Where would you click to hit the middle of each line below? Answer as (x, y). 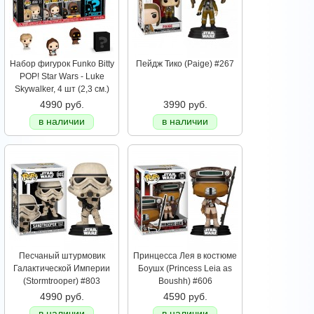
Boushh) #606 (185, 281)
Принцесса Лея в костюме (185, 256)
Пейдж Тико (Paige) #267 (185, 64)
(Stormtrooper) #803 (62, 281)
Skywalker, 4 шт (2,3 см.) (62, 89)
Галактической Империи (62, 269)
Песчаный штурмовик (62, 256)
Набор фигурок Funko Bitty (62, 64)
